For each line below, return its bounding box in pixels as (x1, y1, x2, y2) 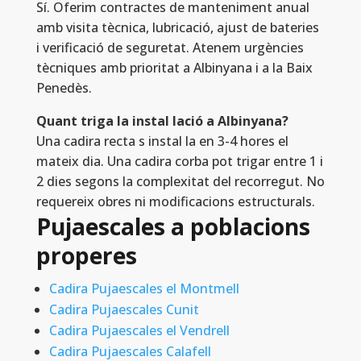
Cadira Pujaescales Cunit (48, 301, 199, 319)
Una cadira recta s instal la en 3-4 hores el (35, 132, 288, 151)
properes (35, 240, 137, 272)
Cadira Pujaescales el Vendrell (48, 322, 230, 340)
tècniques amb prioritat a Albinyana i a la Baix (35, 59, 313, 77)
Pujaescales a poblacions (35, 211, 310, 243)
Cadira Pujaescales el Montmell (48, 280, 239, 298)
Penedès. (35, 79, 92, 98)
